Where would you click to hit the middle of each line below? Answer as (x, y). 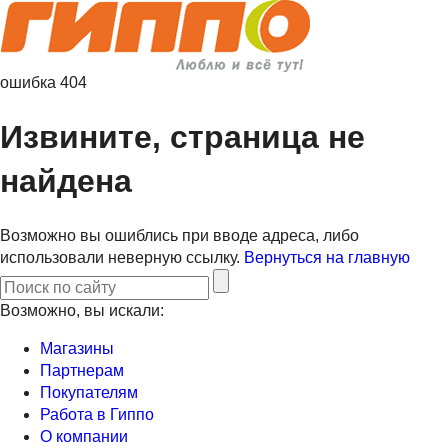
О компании (84, 436)
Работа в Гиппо (97, 414)
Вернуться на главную (327, 257)
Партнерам (82, 370)
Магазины (77, 348)
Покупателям (89, 392)
